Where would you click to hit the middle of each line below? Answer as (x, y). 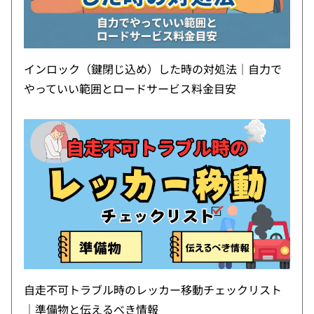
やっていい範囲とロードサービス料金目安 (130, 89)
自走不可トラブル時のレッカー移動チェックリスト (152, 290)
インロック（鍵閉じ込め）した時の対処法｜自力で (152, 69)
